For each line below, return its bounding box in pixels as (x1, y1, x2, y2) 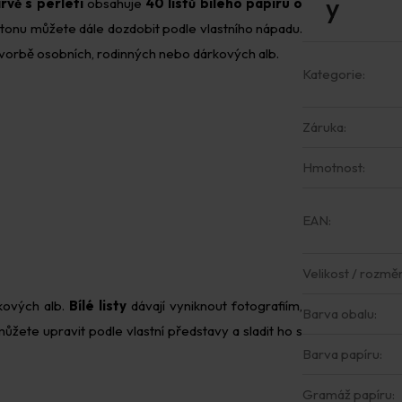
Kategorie (302, 66, 363, 83)
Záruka (302, 118, 344, 135)
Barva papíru (302, 345, 380, 363)
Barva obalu (302, 305, 374, 322)
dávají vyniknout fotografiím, (127, 296, 302, 314)
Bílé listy (69, 296, 127, 314)
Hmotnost (302, 159, 363, 176)
